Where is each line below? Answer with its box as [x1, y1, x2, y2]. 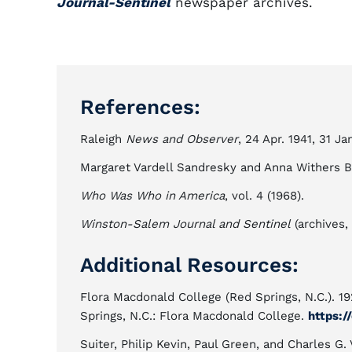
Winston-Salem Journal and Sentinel [80, 217, 291, 231]
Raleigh [80, 132, 126, 146]
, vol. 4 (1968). [225, 189, 304, 203]
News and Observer [126, 132, 238, 146]
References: [80, 95, 200, 119]
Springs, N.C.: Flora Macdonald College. [80, 309, 308, 323]
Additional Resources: [80, 253, 299, 277]
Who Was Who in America [80, 189, 225, 203]
